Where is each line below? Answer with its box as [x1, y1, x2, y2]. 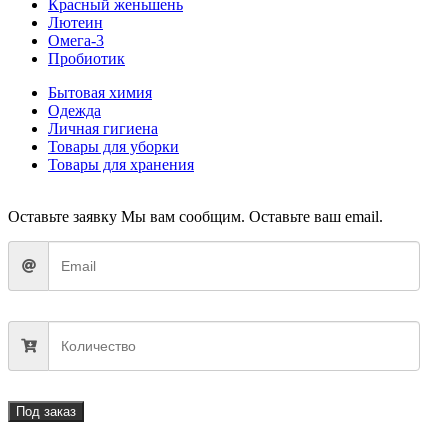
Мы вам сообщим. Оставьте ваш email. [121, 207, 383, 225]
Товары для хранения [48, 155, 194, 173]
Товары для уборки [48, 137, 179, 155]
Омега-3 [48, 31, 104, 49]
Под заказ [16, 403, 76, 419]
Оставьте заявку [8, 207, 117, 225]
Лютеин [48, 13, 103, 31]
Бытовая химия [48, 83, 152, 101]
